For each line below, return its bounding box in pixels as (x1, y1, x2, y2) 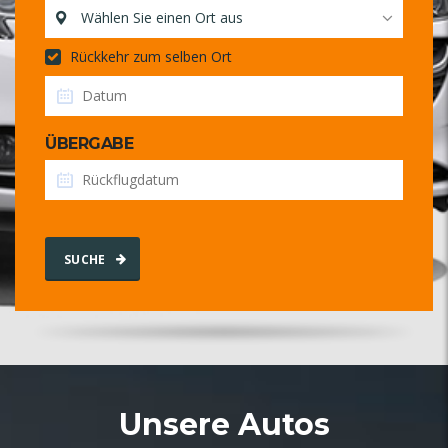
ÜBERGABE (45, 134, 133, 153)
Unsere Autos (118, 406, 330, 443)
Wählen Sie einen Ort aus (81, 8, 243, 27)
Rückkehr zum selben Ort (66, 47, 232, 66)
